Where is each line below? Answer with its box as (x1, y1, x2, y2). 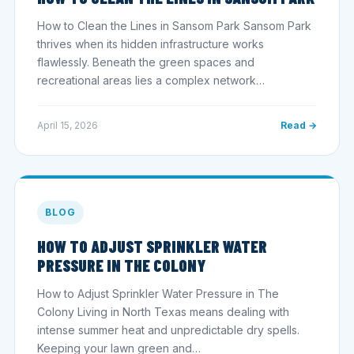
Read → (281, 119, 317, 131)
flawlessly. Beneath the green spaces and (37, 55, 254, 69)
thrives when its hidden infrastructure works (37, 36, 264, 51)
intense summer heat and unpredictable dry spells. (37, 322, 299, 337)
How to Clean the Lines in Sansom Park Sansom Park (37, 18, 311, 32)
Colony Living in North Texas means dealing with (37, 304, 289, 318)
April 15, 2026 (37, 119, 98, 131)
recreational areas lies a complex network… (37, 73, 265, 87)
